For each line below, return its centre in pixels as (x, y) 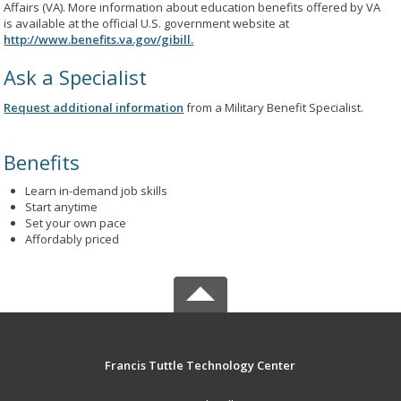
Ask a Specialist (76, 77)
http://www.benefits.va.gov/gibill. (99, 39)
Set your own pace (76, 223)
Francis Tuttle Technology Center (200, 365)
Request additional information (94, 107)
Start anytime (62, 207)
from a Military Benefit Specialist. (274, 107)
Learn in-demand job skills (97, 191)
